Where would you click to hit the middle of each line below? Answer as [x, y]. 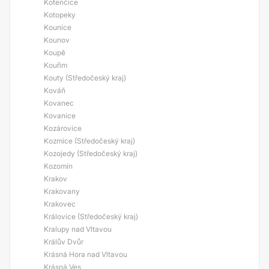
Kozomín [58, 166]
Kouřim [56, 65]
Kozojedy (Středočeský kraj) [91, 153]
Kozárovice [63, 128]
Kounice [58, 27]
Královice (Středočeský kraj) [91, 216]
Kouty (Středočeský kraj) [85, 78]
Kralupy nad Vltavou [78, 229]
